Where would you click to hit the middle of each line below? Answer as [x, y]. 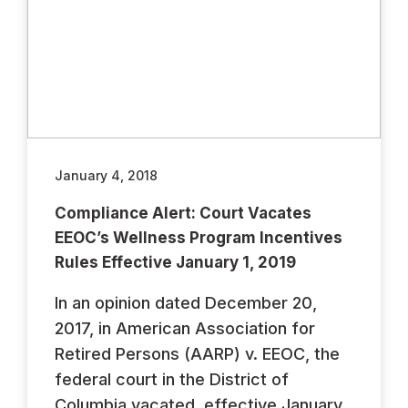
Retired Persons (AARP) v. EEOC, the [197, 353]
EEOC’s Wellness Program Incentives [199, 237]
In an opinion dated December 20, [186, 302]
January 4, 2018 [106, 175]
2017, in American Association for [185, 328]
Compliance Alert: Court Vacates [183, 213]
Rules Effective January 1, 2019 [175, 262]
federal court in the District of [172, 379]
